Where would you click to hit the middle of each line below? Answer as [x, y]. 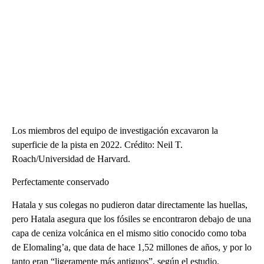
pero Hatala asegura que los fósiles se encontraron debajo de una [131, 219]
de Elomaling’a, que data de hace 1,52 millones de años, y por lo [132, 247]
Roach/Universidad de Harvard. [71, 159]
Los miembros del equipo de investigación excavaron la [115, 130]
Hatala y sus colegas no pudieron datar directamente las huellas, [130, 204]
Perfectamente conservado [60, 181]
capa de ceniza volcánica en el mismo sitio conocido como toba [129, 233]
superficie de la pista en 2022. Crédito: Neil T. [97, 144]
